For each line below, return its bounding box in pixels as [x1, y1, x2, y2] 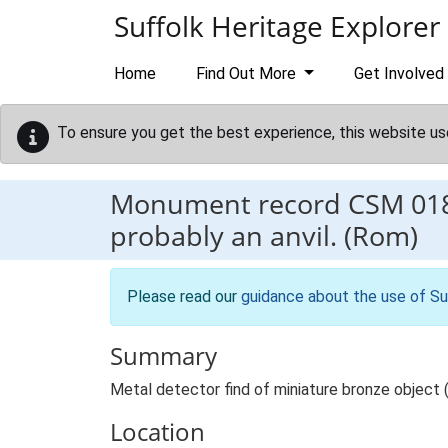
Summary [110, 339, 217, 372]
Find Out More [196, 64, 300, 83]
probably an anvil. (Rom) [110, 217, 418, 254]
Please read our [127, 287, 241, 306]
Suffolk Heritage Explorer [114, 7, 440, 45]
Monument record [110, 185, 348, 222]
